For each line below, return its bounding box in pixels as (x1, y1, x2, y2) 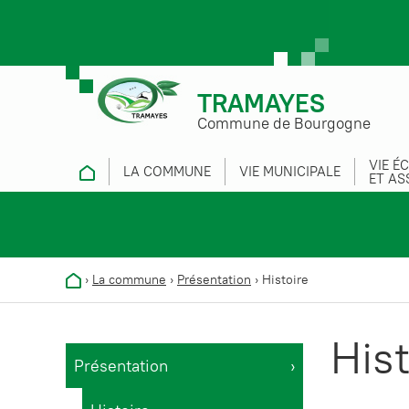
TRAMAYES (197, 86, 325, 120)
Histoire (262, 271, 309, 288)
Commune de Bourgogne (197, 112, 371, 133)
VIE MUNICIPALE (239, 163, 341, 180)
